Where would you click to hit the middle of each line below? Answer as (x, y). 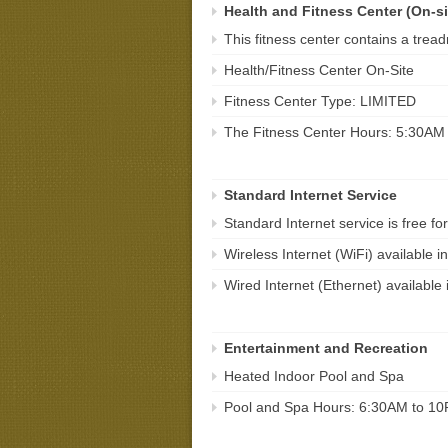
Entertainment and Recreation (326, 348)
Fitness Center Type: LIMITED (320, 101)
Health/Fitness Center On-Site (319, 70)
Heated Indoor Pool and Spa (314, 376)
